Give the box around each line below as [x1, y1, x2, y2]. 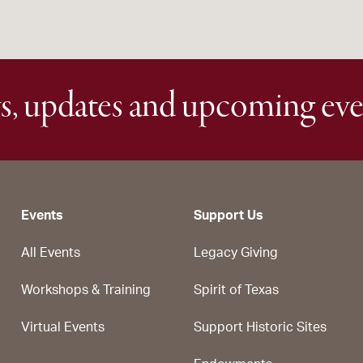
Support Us [194, 209, 263, 222]
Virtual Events [21, 321, 105, 334]
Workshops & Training [21, 284, 151, 297]
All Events [21, 246, 80, 259]
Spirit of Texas [194, 284, 279, 297]
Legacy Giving [194, 246, 278, 259]
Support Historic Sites [194, 321, 327, 334]
